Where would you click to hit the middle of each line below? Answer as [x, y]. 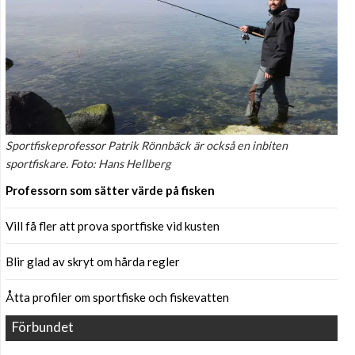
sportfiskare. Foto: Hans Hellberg [88, 164]
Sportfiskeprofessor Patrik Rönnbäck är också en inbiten [147, 146]
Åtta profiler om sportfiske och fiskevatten [117, 298]
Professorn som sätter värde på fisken [110, 191]
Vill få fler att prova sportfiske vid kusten [113, 226]
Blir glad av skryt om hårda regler [93, 262]
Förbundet [43, 327]
